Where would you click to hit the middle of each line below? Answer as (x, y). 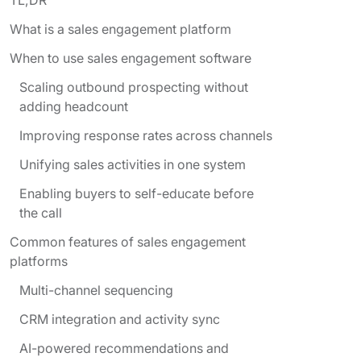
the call (41, 212)
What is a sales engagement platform (120, 29)
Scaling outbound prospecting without (134, 87)
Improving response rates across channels (146, 135)
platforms (39, 261)
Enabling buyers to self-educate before (137, 193)
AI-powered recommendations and (124, 348)
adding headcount (74, 106)
